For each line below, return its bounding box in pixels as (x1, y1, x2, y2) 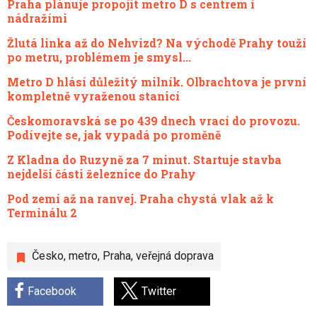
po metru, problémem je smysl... (7, 50, 191, 65)
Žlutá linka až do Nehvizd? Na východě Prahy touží (7, 35, 306, 51)
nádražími (7, 11, 67, 26)
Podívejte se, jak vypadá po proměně (7, 127, 221, 143)
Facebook (28, 284, 76, 299)
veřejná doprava (136, 249, 214, 263)
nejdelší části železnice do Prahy (7, 166, 196, 182)
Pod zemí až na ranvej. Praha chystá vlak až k (7, 191, 274, 207)
